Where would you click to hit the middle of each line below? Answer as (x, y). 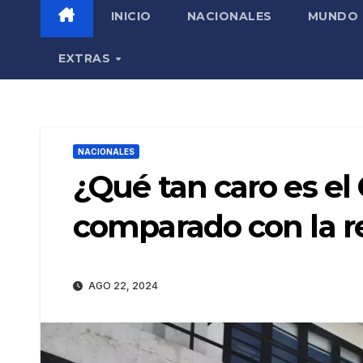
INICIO (131, 16)
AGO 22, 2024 (122, 286)
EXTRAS (86, 58)
